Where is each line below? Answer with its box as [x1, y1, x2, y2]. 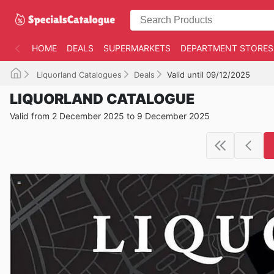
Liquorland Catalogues [34, 70, 122, 80]
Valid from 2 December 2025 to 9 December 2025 [10, 111, 210, 121]
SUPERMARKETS [103, 43, 171, 53]
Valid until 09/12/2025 [167, 70, 250, 80]
